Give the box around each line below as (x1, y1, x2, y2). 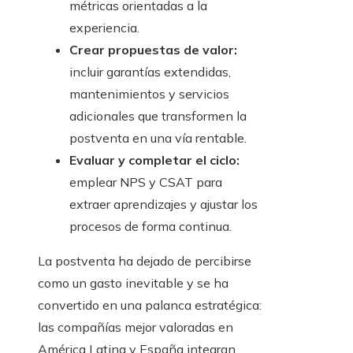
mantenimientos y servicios (69, 86, 229, 102)
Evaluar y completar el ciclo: (69, 152, 240, 169)
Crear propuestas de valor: (69, 42, 237, 58)
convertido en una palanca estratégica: (38, 297, 262, 314)
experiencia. (69, 20, 139, 36)
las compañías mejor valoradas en (38, 319, 233, 336)
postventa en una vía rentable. (69, 130, 247, 147)
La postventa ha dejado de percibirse (38, 253, 251, 269)
